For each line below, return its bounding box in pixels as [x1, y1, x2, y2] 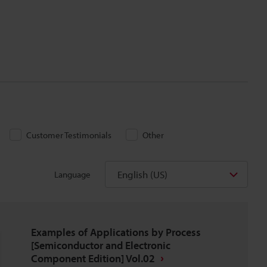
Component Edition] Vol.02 [31, 252, 155, 265]
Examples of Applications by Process [31, 225, 201, 239]
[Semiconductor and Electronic [31, 238, 170, 252]
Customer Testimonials [26, 129, 111, 141]
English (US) [117, 168, 167, 181]
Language [54, 168, 91, 180]
